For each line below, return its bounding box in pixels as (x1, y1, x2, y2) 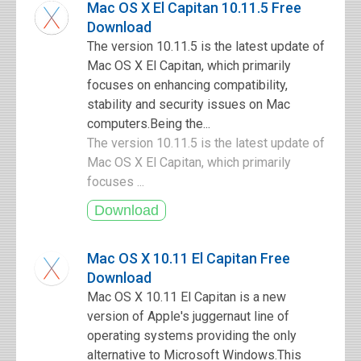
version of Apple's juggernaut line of (87, 309, 289, 324)
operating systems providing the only (87, 328, 297, 343)
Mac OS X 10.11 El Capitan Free (87, 250, 290, 267)
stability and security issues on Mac (87, 97, 290, 112)
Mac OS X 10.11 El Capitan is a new (87, 289, 286, 305)
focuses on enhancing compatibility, (87, 77, 288, 93)
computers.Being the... (87, 116, 210, 131)
